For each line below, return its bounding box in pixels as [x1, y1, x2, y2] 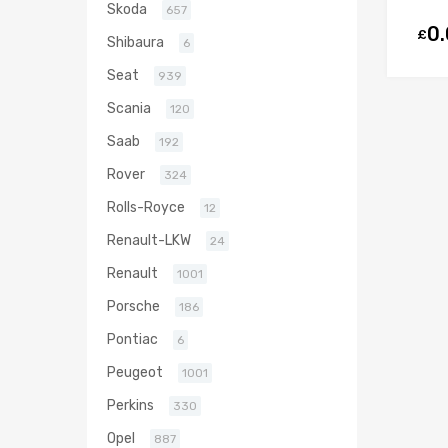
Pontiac [107, 331, 158, 348]
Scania [107, 100, 151, 117]
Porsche [107, 298, 160, 315]
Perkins [107, 397, 154, 414]
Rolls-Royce [107, 199, 185, 216]
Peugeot [107, 364, 163, 381]
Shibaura [107, 34, 164, 51]
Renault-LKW [107, 232, 191, 249]
